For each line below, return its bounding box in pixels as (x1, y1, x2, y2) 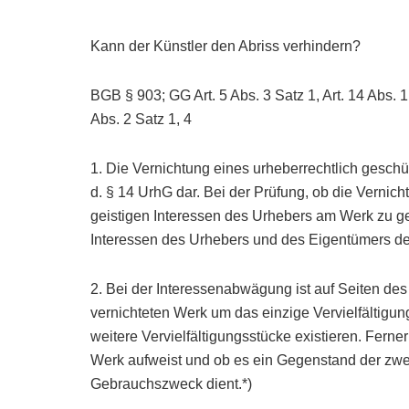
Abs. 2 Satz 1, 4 (90, 111, 193, 127)
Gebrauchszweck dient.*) (90, 376, 253, 392)
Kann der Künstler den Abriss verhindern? (90, 38, 362, 54)
